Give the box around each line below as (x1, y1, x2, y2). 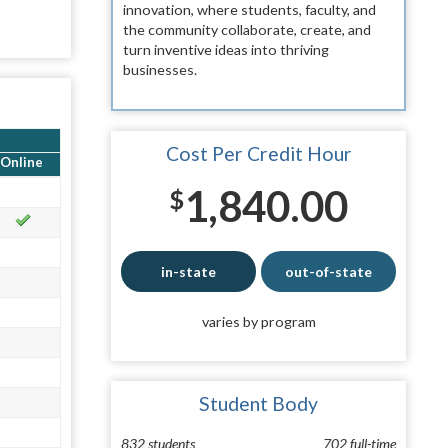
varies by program (201, 312, 316, 330)
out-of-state (285, 262, 373, 280)
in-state (160, 262, 216, 280)
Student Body (199, 391, 318, 415)
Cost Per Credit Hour (165, 141, 352, 165)
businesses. (123, 61, 197, 79)
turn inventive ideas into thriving (123, 41, 329, 59)
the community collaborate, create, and (123, 21, 371, 39)
